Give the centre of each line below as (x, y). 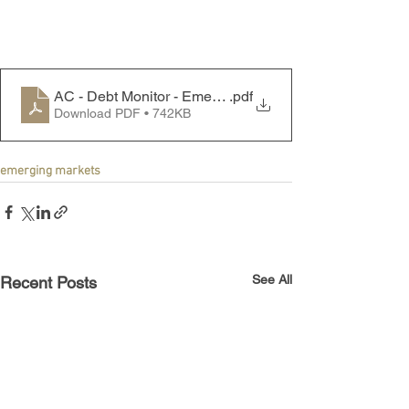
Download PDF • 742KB (122, 114)
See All (272, 279)
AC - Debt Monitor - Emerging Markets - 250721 (207, 97)
